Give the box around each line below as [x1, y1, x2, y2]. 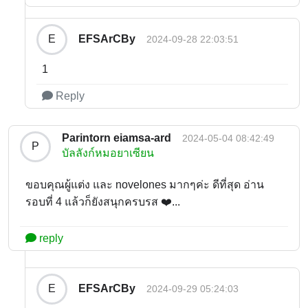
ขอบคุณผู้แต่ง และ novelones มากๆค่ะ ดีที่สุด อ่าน [25, 178, 264, 190]
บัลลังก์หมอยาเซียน [62, 146, 154, 159]
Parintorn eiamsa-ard [62, 131, 171, 144]
